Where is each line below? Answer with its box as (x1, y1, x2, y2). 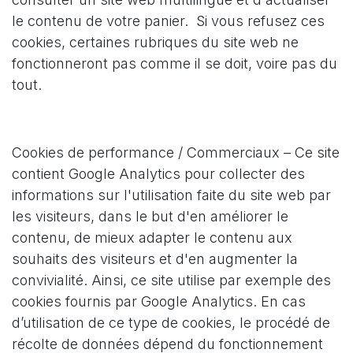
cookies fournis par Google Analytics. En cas (12, 293, 306, 310)
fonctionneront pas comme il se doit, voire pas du (12, 55, 337, 72)
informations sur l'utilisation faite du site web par (12, 187, 331, 203)
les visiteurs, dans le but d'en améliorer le (12, 208, 288, 225)
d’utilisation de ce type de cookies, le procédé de (12, 314, 330, 331)
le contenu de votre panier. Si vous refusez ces (12, 13, 325, 29)
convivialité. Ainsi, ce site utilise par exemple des (12, 272, 331, 288)
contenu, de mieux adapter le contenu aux (12, 229, 292, 246)
